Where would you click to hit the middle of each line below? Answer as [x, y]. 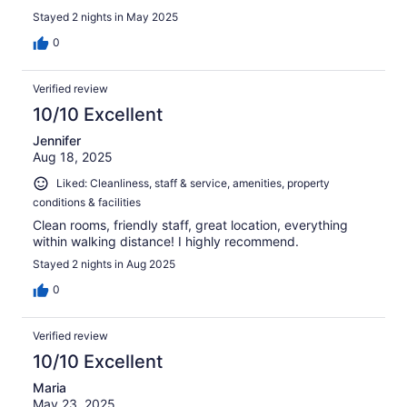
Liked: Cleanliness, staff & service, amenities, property [193, 184]
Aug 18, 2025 [73, 157]
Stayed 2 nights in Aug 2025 [104, 264]
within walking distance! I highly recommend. [166, 242]
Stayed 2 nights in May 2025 [105, 17]
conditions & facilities [87, 203]
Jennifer [57, 141]
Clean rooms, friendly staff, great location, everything [190, 225]
